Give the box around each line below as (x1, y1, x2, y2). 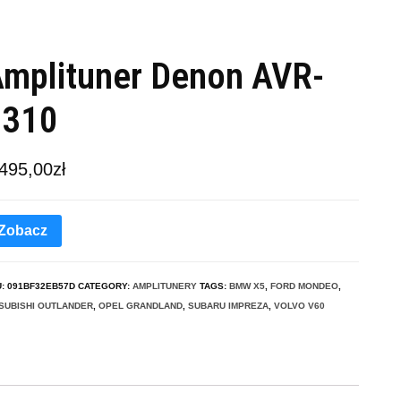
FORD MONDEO (270, 281, 338, 292)
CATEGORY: (78, 281, 132, 292)
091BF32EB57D (7, 281, 75, 292)
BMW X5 (229, 281, 265, 292)
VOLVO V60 (274, 301, 325, 311)
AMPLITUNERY (132, 281, 197, 292)
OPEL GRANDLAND (98, 301, 183, 311)
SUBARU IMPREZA (188, 301, 269, 311)
